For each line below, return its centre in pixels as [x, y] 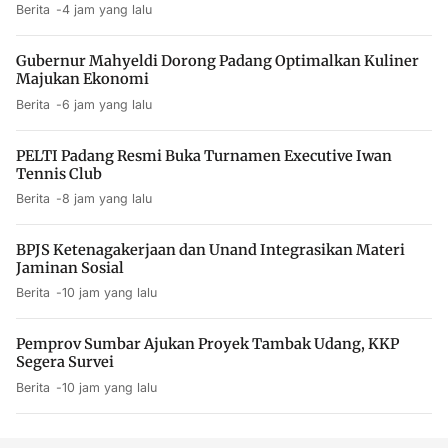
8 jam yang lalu [107, 198]
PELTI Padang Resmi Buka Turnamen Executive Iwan [204, 155]
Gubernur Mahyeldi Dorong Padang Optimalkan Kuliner [217, 61]
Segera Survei [65, 362]
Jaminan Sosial [70, 268]
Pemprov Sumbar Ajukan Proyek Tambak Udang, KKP [207, 344]
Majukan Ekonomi [82, 79]
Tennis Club [59, 173]
